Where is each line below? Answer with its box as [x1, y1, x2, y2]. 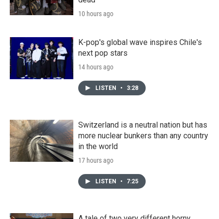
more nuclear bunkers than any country [78, 131, 208, 140]
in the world [78, 141, 118, 151]
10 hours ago [78, 9, 113, 18]
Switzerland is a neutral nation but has [78, 120, 207, 130]
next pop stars [78, 48, 128, 58]
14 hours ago [78, 63, 113, 71]
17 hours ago [78, 156, 113, 164]
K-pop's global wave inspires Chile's [78, 37, 202, 47]
